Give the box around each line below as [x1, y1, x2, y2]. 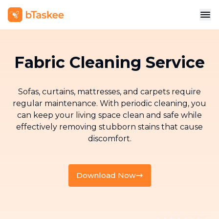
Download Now [76, 171, 135, 180]
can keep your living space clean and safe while [17, 110, 202, 120]
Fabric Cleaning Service [14, 53, 205, 72]
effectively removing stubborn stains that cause [16, 122, 203, 131]
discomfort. [88, 134, 131, 143]
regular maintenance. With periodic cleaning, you [13, 99, 206, 108]
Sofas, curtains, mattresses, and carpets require [18, 87, 201, 96]
